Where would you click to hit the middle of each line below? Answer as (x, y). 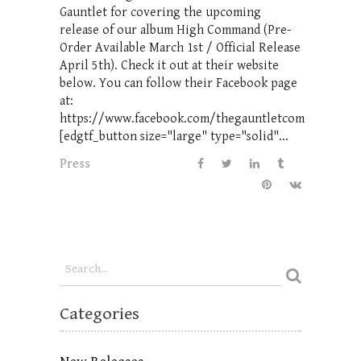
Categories (100, 313)
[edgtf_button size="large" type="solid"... (174, 136)
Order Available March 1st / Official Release (180, 48)
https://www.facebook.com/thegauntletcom (182, 118)
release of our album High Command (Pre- (175, 30)
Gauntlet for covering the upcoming (160, 12)
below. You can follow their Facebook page (178, 83)
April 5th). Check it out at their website (169, 65)
